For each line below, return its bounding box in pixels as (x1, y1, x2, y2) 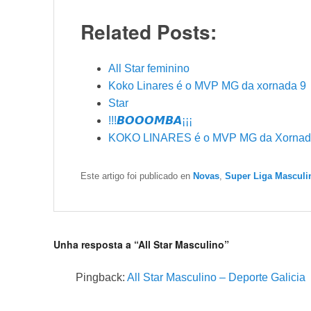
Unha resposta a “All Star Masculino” (53, 237, 229, 252)
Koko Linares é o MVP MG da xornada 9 (108, 80, 306, 92)
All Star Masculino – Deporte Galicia (127, 271, 305, 284)
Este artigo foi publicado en (81, 171, 193, 182)
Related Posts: (81, 17, 217, 46)
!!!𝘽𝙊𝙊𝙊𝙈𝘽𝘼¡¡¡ (108, 115, 192, 127)
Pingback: (76, 271, 127, 284)
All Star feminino (108, 62, 190, 75)
